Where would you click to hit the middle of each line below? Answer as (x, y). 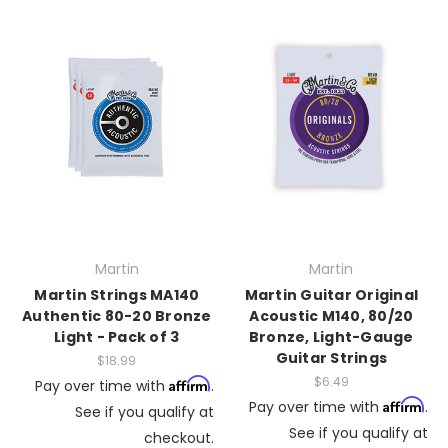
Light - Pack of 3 (117, 337)
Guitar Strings (331, 358)
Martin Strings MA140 (117, 295)
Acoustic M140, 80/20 (331, 316)
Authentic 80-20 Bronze (117, 316)
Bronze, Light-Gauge (331, 337)
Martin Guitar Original (331, 295)
